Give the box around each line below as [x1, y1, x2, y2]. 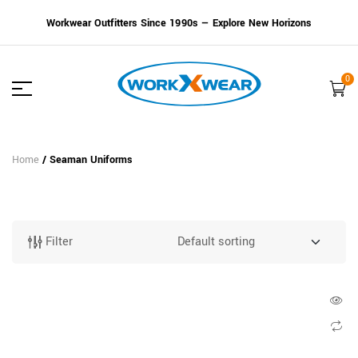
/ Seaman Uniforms [39, 153, 133, 167]
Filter [46, 233, 73, 250]
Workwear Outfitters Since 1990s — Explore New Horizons [46, 16, 312, 30]
